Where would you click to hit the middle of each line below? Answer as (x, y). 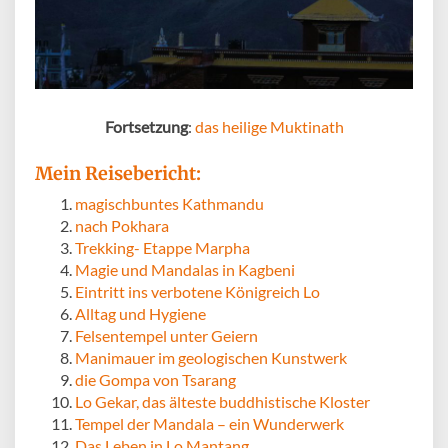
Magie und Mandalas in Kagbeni (185, 269)
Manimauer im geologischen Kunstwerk (211, 357)
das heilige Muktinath (269, 126)
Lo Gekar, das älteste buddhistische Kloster (222, 401)
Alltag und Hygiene (140, 313)
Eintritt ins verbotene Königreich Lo (197, 291)
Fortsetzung (146, 126)
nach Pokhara (122, 225)
